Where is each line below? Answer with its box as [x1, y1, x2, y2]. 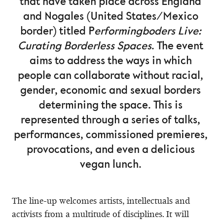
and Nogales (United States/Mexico [23, 9, 198, 24]
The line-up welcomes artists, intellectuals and [12, 195, 190, 206]
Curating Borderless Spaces [18, 39, 151, 53]
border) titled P [20, 24, 94, 38]
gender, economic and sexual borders [20, 83, 201, 98]
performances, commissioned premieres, [13, 128, 208, 142]
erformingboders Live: [94, 24, 201, 38]
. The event [151, 39, 203, 53]
